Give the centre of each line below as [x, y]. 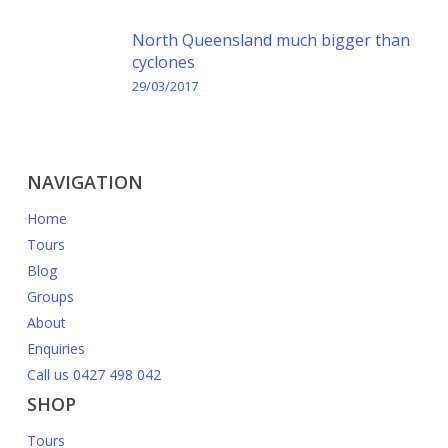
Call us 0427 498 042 [93, 374]
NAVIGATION [84, 182]
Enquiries [55, 348]
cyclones [163, 62]
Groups [50, 296]
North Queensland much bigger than [270, 40]
